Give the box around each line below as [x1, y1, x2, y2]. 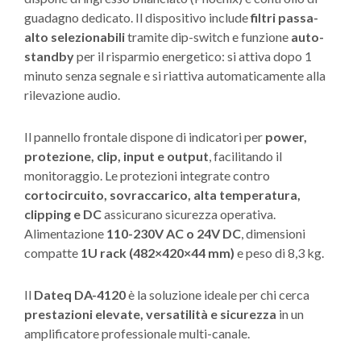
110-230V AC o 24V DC [106, 226, 241, 242]
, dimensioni [241, 226, 305, 242]
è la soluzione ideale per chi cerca [126, 287, 309, 303]
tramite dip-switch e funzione [125, 29, 291, 45]
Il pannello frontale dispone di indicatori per [24, 129, 265, 145]
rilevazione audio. [24, 87, 120, 103]
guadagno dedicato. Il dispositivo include [24, 10, 251, 26]
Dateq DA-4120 [34, 287, 126, 303]
